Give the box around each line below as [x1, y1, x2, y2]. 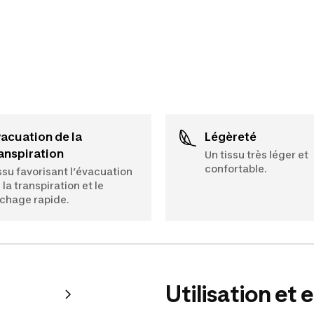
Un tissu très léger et [205, 148, 308, 161]
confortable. [205, 162, 267, 175]
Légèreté [211, 129, 257, 144]
